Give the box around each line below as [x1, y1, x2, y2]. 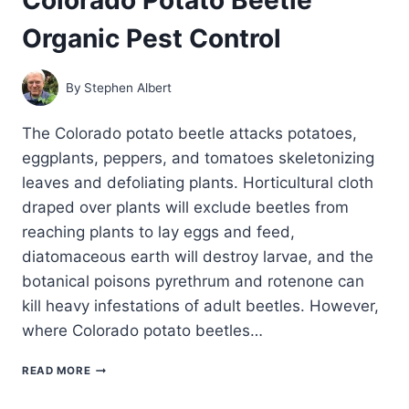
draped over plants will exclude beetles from [22, 198, 349, 217]
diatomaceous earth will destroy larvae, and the [22, 247, 373, 267]
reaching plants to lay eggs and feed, [22, 223, 295, 242]
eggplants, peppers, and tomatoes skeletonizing [22, 149, 374, 168]
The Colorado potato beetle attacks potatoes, [22, 124, 357, 143]
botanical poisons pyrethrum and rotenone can [22, 272, 364, 291]
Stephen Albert [84, 79, 173, 95]
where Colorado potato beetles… [22, 321, 263, 341]
